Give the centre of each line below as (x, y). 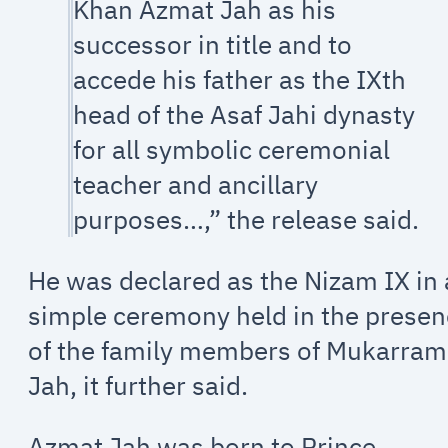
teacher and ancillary (196, 185)
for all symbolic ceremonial (232, 150)
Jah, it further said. (138, 385)
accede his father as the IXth (240, 80)
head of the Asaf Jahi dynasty (244, 115)
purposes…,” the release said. (246, 220)
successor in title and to (213, 45)
